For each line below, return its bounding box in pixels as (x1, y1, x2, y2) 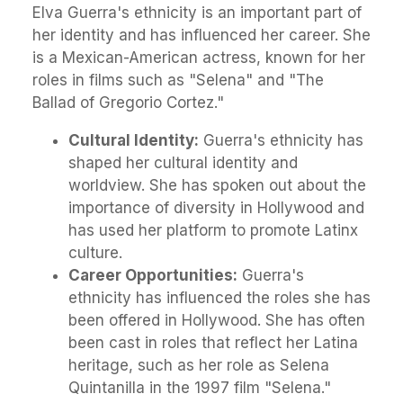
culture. (68, 244, 122, 263)
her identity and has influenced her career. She (32, 26, 371, 45)
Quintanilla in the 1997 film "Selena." (68, 379, 331, 398)
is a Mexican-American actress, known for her (32, 49, 365, 67)
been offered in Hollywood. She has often (68, 311, 365, 330)
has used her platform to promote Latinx (68, 221, 358, 240)
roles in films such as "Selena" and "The (32, 71, 324, 90)
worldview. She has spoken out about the (68, 176, 366, 195)
